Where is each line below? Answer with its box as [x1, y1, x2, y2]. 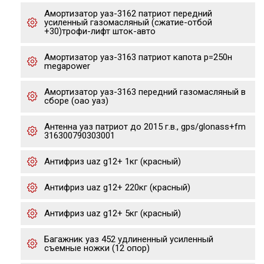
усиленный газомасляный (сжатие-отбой [44, 17, 212, 28]
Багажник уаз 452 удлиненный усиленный [44, 234, 213, 245]
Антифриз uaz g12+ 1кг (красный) [44, 156, 181, 167]
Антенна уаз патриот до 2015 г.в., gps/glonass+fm [44, 121, 246, 132]
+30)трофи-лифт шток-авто [44, 26, 156, 37]
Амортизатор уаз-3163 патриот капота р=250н [44, 52, 232, 62]
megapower [44, 61, 90, 71]
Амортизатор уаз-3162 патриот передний [44, 8, 212, 19]
